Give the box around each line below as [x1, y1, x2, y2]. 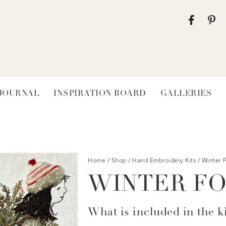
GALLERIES [160, 89, 212, 98]
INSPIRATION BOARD [53, 89, 146, 98]
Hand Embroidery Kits [132, 155, 196, 165]
